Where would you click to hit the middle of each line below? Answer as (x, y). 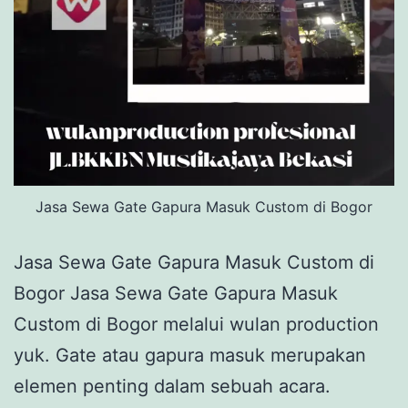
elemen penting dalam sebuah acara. (172, 387)
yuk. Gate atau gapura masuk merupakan (190, 356)
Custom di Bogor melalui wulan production (196, 325)
